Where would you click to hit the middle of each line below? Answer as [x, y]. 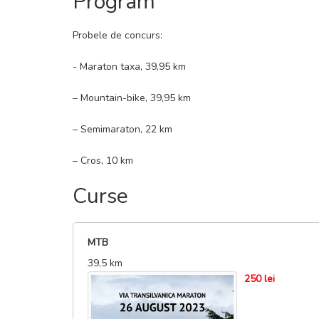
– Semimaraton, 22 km [122, 129]
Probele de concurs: [117, 35]
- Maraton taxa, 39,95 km [129, 67]
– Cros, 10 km [103, 161]
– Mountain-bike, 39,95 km [132, 98]
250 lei [260, 279]
